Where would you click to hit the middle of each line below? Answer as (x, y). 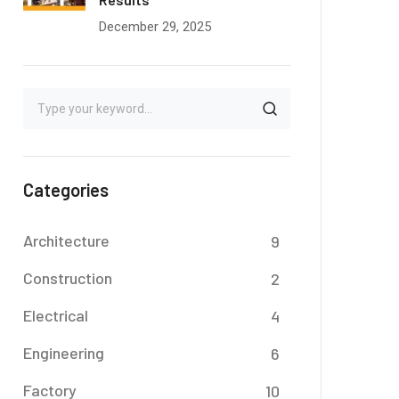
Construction (68, 278)
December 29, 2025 (155, 27)
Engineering (64, 353)
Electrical (56, 315)
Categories (66, 190)
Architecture (66, 240)
